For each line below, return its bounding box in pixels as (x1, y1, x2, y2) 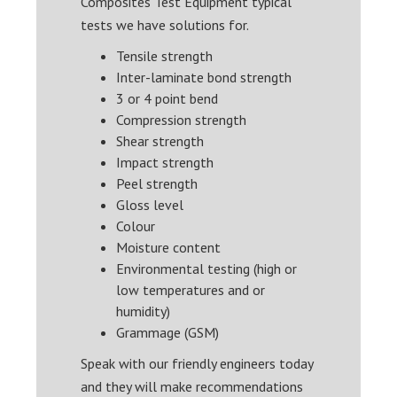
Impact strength (116, 153, 214, 171)
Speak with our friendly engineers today (81, 354, 314, 372)
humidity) (116, 302, 171, 320)
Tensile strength (116, 47, 214, 65)
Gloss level (116, 196, 184, 214)
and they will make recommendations (81, 378, 304, 395)
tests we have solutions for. (81, 16, 250, 34)
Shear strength (116, 132, 205, 150)
